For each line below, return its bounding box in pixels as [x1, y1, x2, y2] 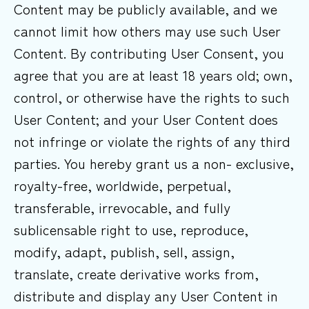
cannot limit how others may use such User [14, 21, 281, 41]
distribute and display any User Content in [14, 286, 278, 306]
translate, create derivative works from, [14, 263, 259, 284]
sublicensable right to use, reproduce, [14, 219, 248, 240]
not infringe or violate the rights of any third [14, 131, 290, 152]
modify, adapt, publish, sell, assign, [14, 241, 235, 262]
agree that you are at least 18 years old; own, [14, 65, 292, 86]
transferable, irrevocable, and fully [14, 197, 230, 218]
